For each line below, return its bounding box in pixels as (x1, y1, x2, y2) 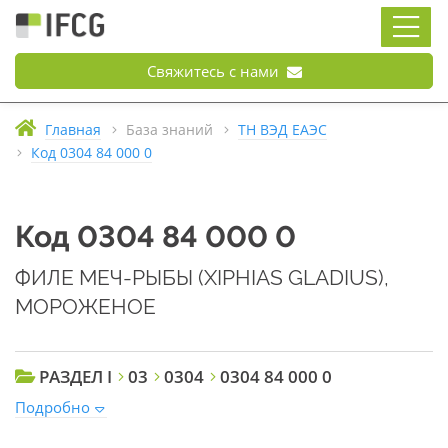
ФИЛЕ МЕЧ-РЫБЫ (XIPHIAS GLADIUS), (15, 265, 389, 290)
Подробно (15, 397, 90, 417)
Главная (45, 121, 101, 139)
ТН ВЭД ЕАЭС (238, 121, 327, 139)
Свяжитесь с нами (146, 61, 283, 81)
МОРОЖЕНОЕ (15, 294, 156, 319)
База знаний (126, 121, 213, 139)
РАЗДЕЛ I (39, 365, 112, 388)
